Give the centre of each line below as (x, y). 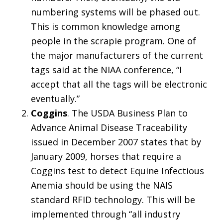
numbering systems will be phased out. (116, 12)
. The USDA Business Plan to (128, 113)
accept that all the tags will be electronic (119, 84)
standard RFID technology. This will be (113, 200)
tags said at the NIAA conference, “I (107, 70)
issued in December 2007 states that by (116, 142)
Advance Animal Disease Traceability (109, 128)
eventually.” (56, 99)
